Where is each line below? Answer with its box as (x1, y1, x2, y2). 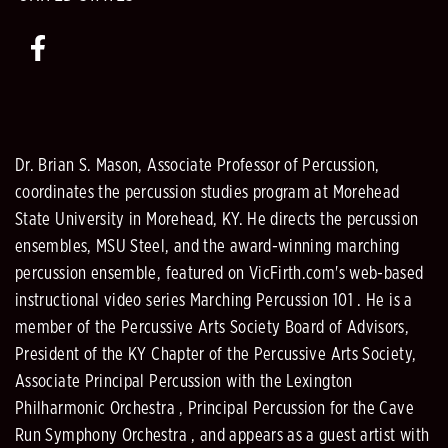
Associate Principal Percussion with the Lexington (15, 372, 353, 391)
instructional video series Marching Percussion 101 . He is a (15, 291, 413, 310)
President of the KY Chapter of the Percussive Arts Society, (15, 345, 417, 364)
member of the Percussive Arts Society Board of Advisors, (15, 318, 410, 337)
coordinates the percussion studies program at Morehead (15, 183, 400, 202)
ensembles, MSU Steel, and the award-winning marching (15, 237, 400, 256)
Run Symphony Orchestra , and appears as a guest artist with (15, 426, 430, 445)
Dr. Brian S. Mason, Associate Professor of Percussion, (15, 156, 380, 175)
